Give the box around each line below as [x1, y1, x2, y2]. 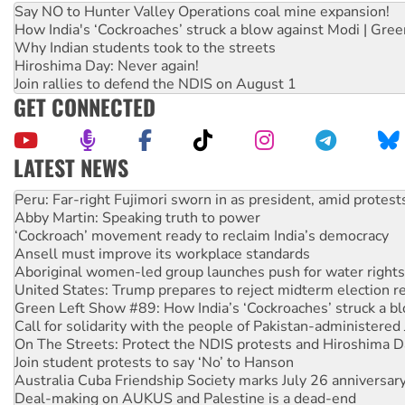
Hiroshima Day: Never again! [14, 56, 199, 77]
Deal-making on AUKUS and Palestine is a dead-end [14, 353, 356, 373]
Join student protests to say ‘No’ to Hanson [14, 316, 294, 337]
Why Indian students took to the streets [14, 38, 276, 59]
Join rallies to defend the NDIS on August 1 [14, 74, 297, 95]
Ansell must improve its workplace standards [14, 208, 310, 229]
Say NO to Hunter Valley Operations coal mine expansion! [14, 2, 390, 23]
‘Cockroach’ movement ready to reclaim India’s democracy [14, 190, 389, 211]
